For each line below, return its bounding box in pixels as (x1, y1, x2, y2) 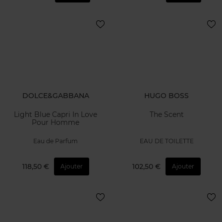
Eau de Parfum (33, 137, 78, 145)
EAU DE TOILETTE (139, 137, 194, 145)
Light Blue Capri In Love (14, 110, 97, 119)
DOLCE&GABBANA (22, 91, 89, 100)
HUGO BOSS (144, 91, 189, 100)
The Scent (149, 110, 184, 119)
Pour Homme (32, 118, 79, 127)
